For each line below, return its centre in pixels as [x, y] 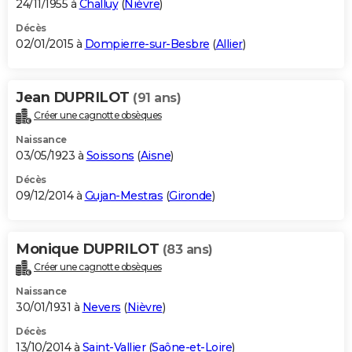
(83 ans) [187, 250]
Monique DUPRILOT [89, 249]
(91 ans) [157, 98]
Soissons [110, 156]
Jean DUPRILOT [74, 98]
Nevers [101, 307]
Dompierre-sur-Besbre [147, 44]
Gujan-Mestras [123, 196]
